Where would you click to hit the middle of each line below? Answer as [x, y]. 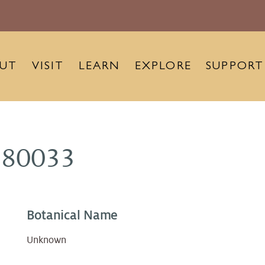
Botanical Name [72, 216]
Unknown [46, 240]
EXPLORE [163, 67]
